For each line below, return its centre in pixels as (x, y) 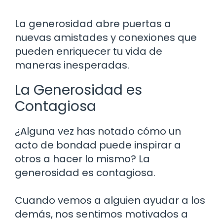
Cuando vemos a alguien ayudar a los (110, 200)
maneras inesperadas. (72, 65)
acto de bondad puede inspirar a (98, 145)
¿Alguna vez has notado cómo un (98, 131)
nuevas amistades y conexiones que (106, 37)
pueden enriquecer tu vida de (89, 51)
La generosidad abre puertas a (93, 23)
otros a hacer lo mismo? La (82, 159)
